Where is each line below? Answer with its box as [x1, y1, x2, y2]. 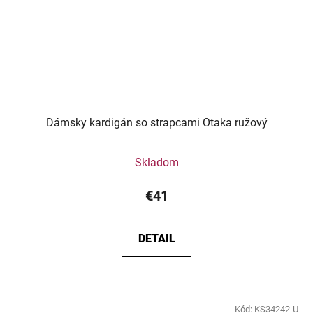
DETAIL [138, 231, 175, 245]
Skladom [134, 155, 179, 169]
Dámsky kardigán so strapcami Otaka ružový [45, 115, 268, 129]
